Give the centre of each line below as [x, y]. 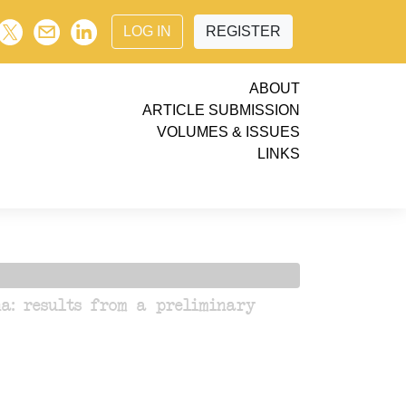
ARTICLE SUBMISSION [221, 110]
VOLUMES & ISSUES [228, 132]
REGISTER [243, 31]
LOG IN [147, 31]
